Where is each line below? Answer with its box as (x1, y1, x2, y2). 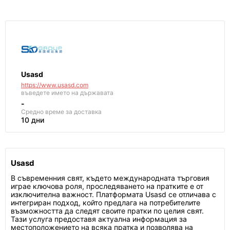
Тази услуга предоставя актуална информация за (11, 215, 187, 223)
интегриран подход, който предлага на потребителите (11, 198, 200, 207)
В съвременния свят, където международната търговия (11, 174, 209, 182)
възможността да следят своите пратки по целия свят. (11, 206, 204, 215)
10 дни (21, 116, 44, 124)
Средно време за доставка (21, 108, 102, 116)
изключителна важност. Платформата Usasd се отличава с (11, 190, 216, 199)
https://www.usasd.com (21, 81, 88, 89)
